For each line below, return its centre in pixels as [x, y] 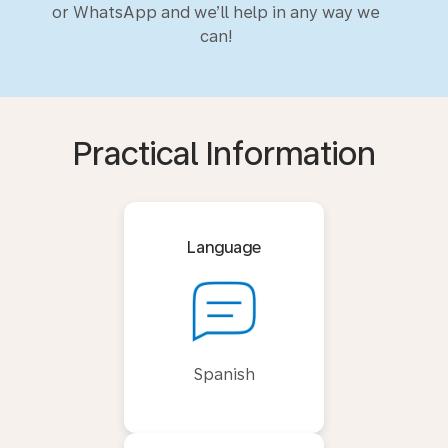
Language [224, 247]
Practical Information [224, 153]
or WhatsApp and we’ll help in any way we [216, 12]
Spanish [224, 374]
